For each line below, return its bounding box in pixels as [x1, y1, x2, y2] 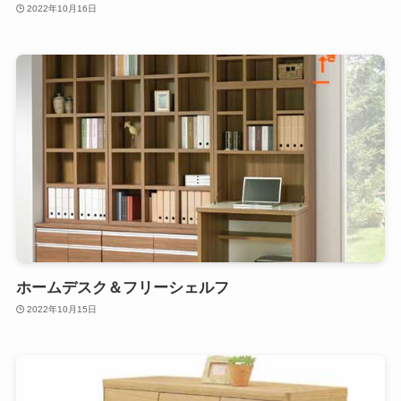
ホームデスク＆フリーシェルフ [15, 278, 229, 296]
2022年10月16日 [27, 4, 98, 14]
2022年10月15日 [27, 304, 98, 315]
